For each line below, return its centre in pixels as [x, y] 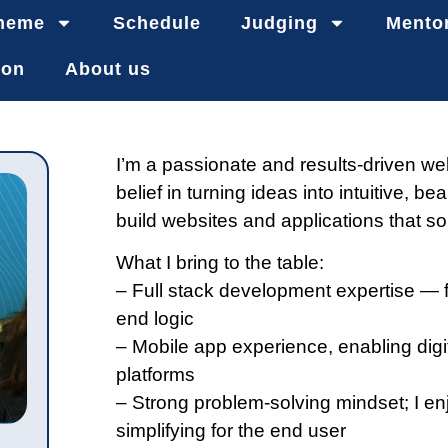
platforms [156, 374]
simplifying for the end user [231, 430]
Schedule [156, 23]
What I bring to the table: [220, 262]
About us [107, 69]
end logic [155, 318]
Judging [279, 23]
